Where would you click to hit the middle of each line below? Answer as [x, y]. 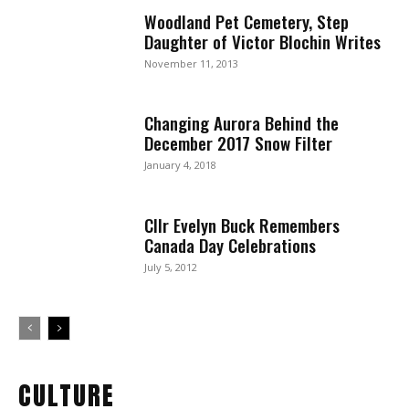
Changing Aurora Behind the [242, 123]
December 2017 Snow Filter [239, 143]
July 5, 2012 [171, 267]
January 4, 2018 [181, 165]
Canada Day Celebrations [231, 245]
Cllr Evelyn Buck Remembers [242, 225]
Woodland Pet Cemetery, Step [247, 21]
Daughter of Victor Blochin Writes [263, 41]
